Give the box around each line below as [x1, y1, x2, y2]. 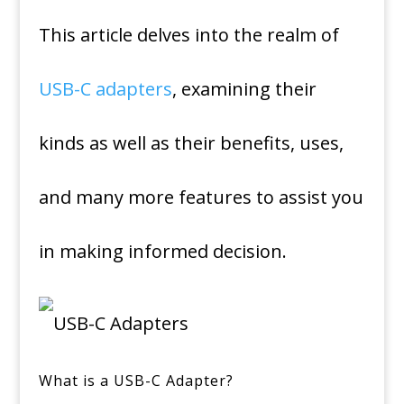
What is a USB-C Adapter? [38, 371, 234, 390]
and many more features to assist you [38, 185, 363, 209]
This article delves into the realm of [38, 23, 339, 47]
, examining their [171, 77, 317, 101]
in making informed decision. [38, 239, 287, 263]
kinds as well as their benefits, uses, [38, 131, 344, 155]
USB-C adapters [38, 77, 172, 101]
